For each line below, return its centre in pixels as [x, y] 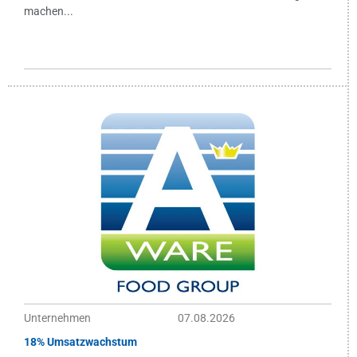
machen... [49, 12]
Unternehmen [57, 318]
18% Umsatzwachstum [80, 342]
